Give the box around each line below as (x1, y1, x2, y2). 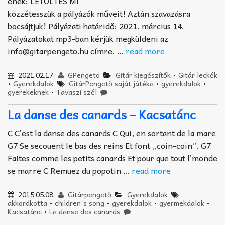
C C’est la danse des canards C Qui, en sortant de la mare (8, 126, 216, 140)
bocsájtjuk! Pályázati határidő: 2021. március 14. (8, 19, 184, 33)
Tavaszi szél (56, 86, 97, 98)
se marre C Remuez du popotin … (8, 164, 132, 177)
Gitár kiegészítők (115, 69, 171, 81)
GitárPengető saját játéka (69, 78, 154, 89)
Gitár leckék (178, 69, 217, 81)
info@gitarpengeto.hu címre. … (8, 44, 126, 58)
